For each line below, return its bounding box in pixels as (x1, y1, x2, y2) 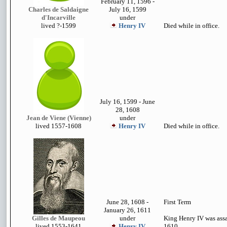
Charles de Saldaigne (28, 6, 89, 13)
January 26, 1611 (104, 206, 151, 214)
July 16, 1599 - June (100, 98, 155, 105)
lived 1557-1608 (35, 122, 82, 130)
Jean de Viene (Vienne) (26, 114, 91, 122)
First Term (164, 198, 191, 206)
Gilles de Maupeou (32, 214, 85, 222)
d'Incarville (42, 14, 75, 21)
